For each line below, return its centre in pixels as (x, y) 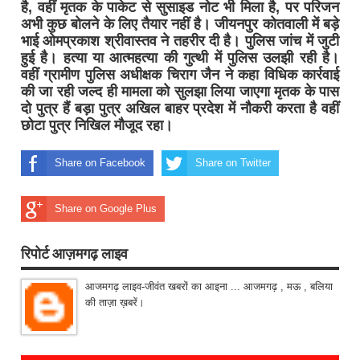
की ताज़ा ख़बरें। (115, 303)
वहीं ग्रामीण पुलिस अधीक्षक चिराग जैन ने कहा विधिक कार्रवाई (180, 75)
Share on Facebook (100, 163)
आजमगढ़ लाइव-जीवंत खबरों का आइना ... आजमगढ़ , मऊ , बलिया (209, 287)
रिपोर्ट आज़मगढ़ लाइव (74, 253)
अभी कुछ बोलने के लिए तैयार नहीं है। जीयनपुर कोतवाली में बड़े (180, 25)
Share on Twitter (233, 163)
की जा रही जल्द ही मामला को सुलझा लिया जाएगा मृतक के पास (180, 92)
